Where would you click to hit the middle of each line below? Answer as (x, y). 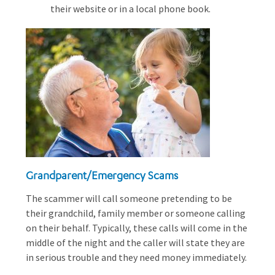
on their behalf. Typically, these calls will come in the (137, 228)
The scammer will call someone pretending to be (129, 198)
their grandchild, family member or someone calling (136, 213)
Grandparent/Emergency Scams (102, 175)
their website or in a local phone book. (130, 9)
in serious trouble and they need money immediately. (136, 257)
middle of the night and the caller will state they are (135, 242)
